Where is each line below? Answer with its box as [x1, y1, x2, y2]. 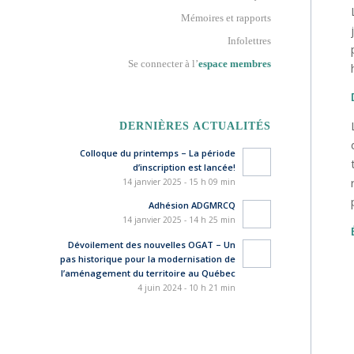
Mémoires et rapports [180, 12, 271, 24]
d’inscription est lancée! [132, 161, 235, 173]
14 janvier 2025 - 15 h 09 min [122, 176, 235, 187]
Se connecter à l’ [127, 58, 198, 70]
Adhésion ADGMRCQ [148, 199, 235, 211]
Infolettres [227, 35, 271, 47]
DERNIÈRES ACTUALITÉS [119, 119, 271, 132]
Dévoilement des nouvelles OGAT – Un [67, 239, 235, 250]
